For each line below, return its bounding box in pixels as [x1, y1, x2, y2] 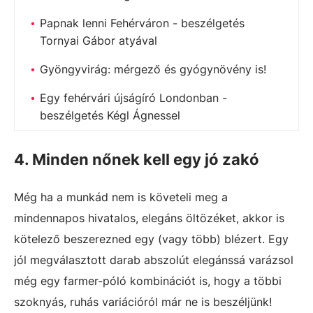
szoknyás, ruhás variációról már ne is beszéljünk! [14, 294, 272, 309]
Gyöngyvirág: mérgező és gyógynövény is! [40, 61, 266, 76]
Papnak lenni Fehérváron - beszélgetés [40, 15, 245, 30]
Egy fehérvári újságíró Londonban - [40, 90, 227, 105]
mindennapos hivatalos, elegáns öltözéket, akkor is [14, 210, 284, 225]
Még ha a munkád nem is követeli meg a [14, 189, 228, 204]
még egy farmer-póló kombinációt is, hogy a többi [14, 273, 282, 288]
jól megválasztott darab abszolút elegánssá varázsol [14, 252, 293, 267]
